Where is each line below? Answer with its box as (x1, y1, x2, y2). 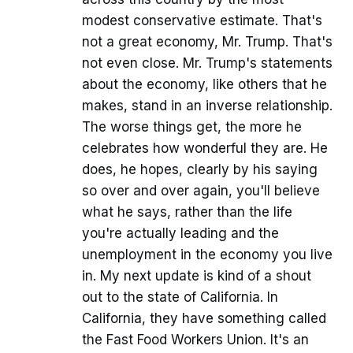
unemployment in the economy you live (82, 247, 333, 263)
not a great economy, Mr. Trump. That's (82, 34, 333, 50)
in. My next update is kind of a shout (82, 268, 311, 284)
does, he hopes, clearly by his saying (82, 162, 318, 178)
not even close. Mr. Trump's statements (82, 55, 333, 72)
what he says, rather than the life (82, 204, 292, 221)
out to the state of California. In (82, 289, 278, 306)
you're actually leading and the (82, 225, 279, 242)
